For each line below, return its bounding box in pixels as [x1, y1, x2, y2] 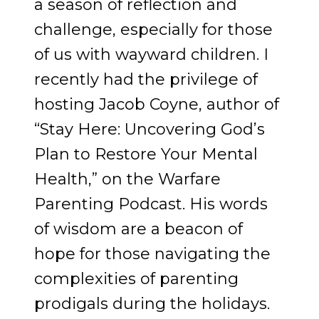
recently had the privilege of [34, 70, 258, 90]
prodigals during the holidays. [34, 294, 270, 314]
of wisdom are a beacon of [34, 219, 243, 239]
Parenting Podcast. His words [34, 194, 268, 214]
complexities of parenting [34, 269, 239, 289]
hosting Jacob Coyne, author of [34, 95, 279, 115]
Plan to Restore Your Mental [34, 145, 258, 164]
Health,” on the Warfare [34, 169, 221, 189]
